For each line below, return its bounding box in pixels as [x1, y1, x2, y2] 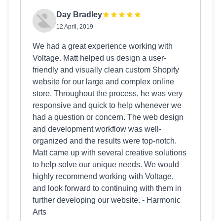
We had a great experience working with [33, 42, 173, 50]
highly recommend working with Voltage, [33, 172, 174, 181]
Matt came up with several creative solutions [33, 148, 186, 157]
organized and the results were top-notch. [33, 137, 177, 145]
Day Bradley [56, 10, 102, 19]
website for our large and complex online [33, 77, 174, 86]
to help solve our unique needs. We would [33, 160, 179, 169]
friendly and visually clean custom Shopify [33, 66, 179, 74]
